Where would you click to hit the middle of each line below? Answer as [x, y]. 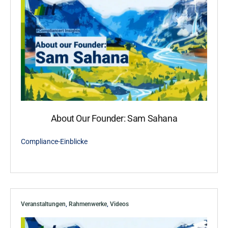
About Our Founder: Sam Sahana [114, 118]
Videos [119, 204]
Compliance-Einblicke [54, 141]
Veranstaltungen [43, 204]
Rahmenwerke [88, 204]
